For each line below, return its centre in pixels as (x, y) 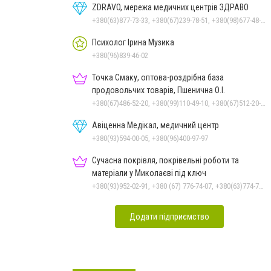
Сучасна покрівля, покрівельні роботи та (165, 160)
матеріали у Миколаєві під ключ (149, 173)
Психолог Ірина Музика (133, 42)
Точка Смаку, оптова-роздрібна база (158, 77)
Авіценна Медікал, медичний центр (155, 125)
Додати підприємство (169, 216)
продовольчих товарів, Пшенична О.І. (158, 90)
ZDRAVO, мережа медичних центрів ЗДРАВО (170, 7)
